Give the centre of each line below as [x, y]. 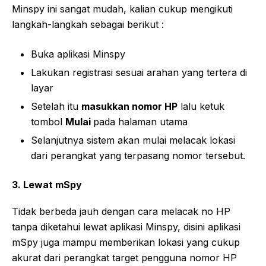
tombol [48, 121]
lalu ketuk [201, 106]
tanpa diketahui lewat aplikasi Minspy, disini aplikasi [126, 227]
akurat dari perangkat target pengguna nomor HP [124, 257]
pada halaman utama [140, 121]
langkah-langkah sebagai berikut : [88, 24]
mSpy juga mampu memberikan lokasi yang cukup [126, 242]
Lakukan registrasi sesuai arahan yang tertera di [139, 72]
